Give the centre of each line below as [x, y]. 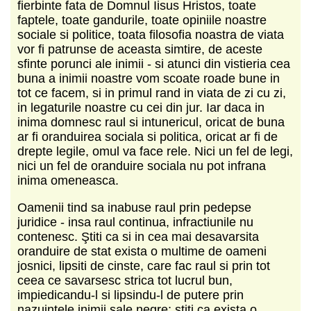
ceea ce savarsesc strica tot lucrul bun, [125, 280]
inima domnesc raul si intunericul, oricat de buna [151, 122]
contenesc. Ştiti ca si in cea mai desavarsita [138, 236]
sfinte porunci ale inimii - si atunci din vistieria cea [154, 64]
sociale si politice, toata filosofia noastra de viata [151, 34]
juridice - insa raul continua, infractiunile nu [135, 222]
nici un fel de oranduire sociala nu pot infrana [142, 166]
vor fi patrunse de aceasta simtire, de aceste [140, 49]
